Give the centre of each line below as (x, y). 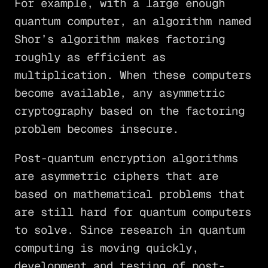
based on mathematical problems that (129, 194)
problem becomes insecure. (96, 129)
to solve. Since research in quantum (129, 230)
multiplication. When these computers (133, 75)
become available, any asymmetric (119, 93)
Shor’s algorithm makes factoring (119, 39)
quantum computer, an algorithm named (133, 21)
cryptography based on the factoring (129, 111)
